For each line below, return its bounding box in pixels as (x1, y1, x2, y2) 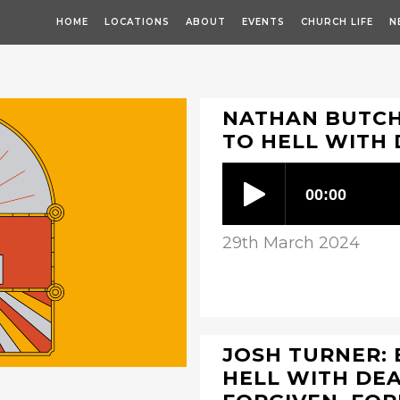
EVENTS (242, 16, 285, 28)
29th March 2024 (222, 233, 360, 253)
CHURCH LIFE (301, 16, 373, 28)
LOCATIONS (104, 16, 170, 28)
